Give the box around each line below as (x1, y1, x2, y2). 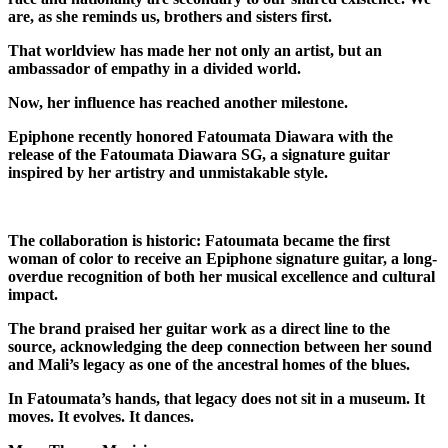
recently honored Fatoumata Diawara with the (74, 127, 393, 145)
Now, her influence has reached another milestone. (8, 93, 348, 111)
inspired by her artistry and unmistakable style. (8, 163, 328, 181)
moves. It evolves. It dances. (8, 407, 194, 425)
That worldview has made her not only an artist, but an (8, 41, 382, 59)
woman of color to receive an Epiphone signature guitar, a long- (8, 249, 437, 267)
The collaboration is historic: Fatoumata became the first (8, 231, 390, 249)
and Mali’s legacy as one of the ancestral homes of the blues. (8, 355, 410, 373)
